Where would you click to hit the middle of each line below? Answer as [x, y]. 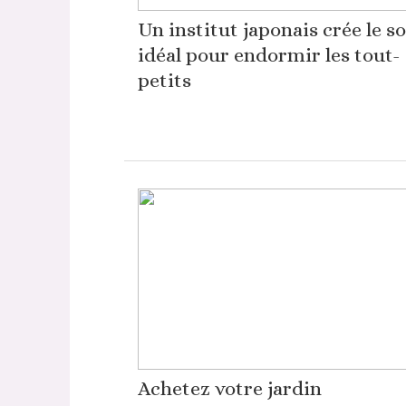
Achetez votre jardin [229, 388]
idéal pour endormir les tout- [268, 55]
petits [164, 80]
